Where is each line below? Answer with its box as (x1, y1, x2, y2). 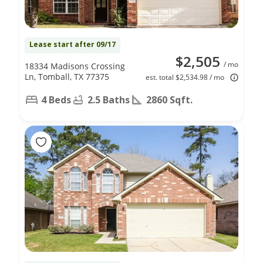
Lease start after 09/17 (29, 39, 116, 49)
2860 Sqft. (146, 93, 193, 106)
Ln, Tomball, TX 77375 (25, 70, 109, 82)
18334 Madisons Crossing (25, 60, 125, 72)
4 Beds (41, 93, 71, 106)
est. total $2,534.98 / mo (146, 72, 224, 82)
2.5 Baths (87, 93, 130, 106)
